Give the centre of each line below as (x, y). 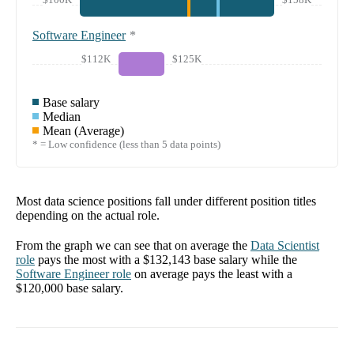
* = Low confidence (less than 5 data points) (126, 144)
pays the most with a (90, 259)
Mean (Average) (83, 130)
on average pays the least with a (213, 273)
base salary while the (244, 259)
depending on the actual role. (88, 215)
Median (62, 116)
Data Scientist (285, 245)
